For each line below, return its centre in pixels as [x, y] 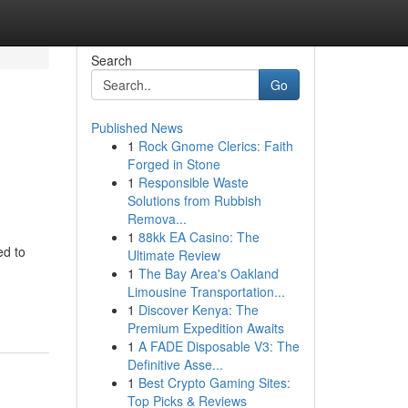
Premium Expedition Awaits [205, 328]
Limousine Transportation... [206, 291]
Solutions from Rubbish [194, 200]
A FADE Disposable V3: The [219, 346]
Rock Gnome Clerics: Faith [215, 146]
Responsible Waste [193, 182]
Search [111, 60]
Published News [137, 127]
